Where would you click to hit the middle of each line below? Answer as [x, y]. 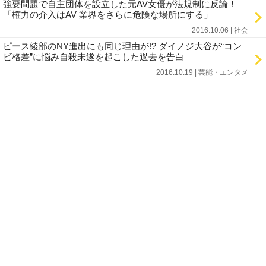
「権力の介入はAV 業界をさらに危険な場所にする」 [108, 15]
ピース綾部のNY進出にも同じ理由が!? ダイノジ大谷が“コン [122, 46]
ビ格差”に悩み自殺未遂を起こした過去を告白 [94, 57]
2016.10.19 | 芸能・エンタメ [202, 72]
